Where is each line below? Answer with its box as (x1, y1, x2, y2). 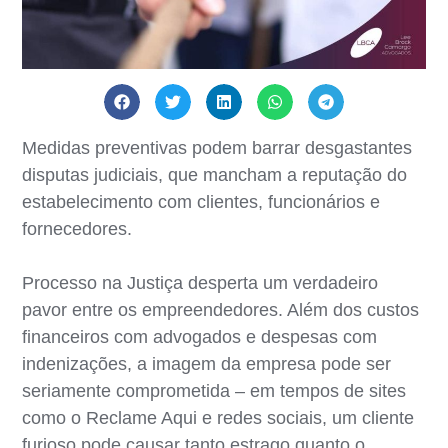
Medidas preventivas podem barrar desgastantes (22, 137, 413, 158)
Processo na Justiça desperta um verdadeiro (22, 272, 379, 293)
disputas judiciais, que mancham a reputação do (22, 164, 408, 185)
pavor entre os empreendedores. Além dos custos (22, 299, 420, 320)
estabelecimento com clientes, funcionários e (22, 191, 381, 212)
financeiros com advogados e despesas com (22, 326, 378, 347)
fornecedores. (22, 218, 133, 239)
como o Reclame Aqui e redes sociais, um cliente (22, 407, 415, 428)
